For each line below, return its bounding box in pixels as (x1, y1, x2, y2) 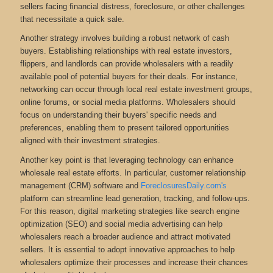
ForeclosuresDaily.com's (140, 180, 227, 190)
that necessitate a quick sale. (19, 14, 124, 24)
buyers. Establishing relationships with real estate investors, (19, 46, 232, 56)
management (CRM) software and (19, 180, 141, 190)
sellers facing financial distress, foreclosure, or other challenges (19, 1, 245, 11)
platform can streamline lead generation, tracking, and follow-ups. (19, 193, 250, 203)
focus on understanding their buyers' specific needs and (19, 110, 216, 120)
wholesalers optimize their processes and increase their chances (19, 257, 248, 267)
